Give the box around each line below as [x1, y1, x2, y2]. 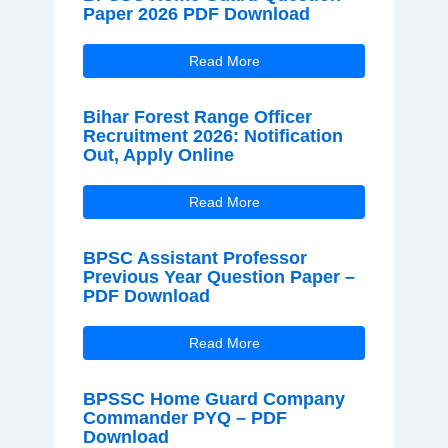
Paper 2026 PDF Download [82, 4, 310, 25]
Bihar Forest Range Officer [82, 107, 312, 128]
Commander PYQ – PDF [82, 408, 287, 429]
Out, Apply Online [82, 145, 234, 166]
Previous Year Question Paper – [82, 267, 355, 288]
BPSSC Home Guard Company [82, 389, 345, 410]
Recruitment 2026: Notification [82, 126, 343, 147]
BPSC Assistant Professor [82, 248, 307, 269]
